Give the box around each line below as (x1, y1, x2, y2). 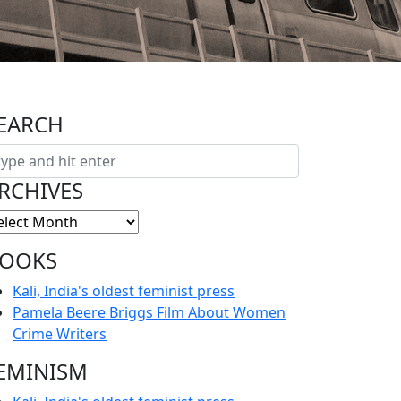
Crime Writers (13, 324, 107, 344)
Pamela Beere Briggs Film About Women (13, 303, 286, 322)
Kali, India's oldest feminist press (13, 281, 235, 301)
